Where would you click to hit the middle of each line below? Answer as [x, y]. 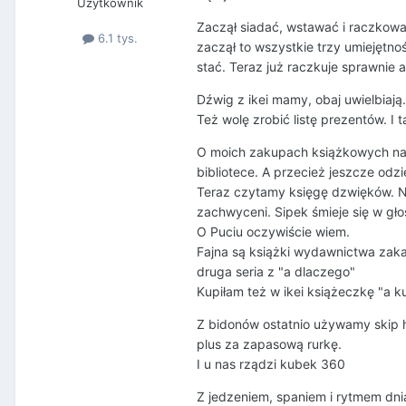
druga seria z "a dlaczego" [276, 272]
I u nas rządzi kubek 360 [271, 364]
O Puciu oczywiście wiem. [273, 232]
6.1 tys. [116, 39]
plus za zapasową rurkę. [269, 344]
